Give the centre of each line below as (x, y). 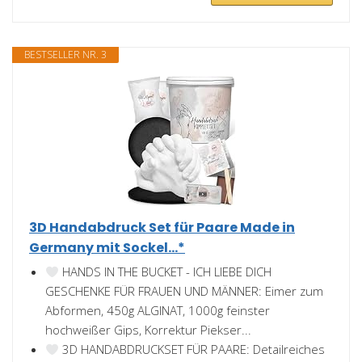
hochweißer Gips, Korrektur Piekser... (148, 330)
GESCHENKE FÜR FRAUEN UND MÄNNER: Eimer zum (184, 291)
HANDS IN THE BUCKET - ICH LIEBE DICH (166, 272)
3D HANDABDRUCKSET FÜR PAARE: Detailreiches (192, 349)
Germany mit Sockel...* (107, 248)
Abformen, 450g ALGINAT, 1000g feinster (158, 311)
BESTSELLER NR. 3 (65, 55)
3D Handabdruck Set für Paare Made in (162, 228)
